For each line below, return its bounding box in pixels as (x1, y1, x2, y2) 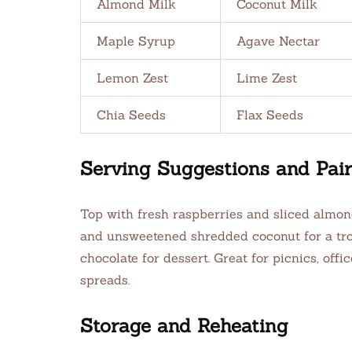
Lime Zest (236, 70, 297, 86)
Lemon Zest (97, 70, 168, 86)
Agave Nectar (236, 33, 320, 49)
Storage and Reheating (80, 313, 288, 338)
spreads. (80, 272, 130, 288)
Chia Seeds (97, 107, 166, 123)
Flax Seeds (236, 107, 303, 123)
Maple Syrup (97, 33, 175, 49)
